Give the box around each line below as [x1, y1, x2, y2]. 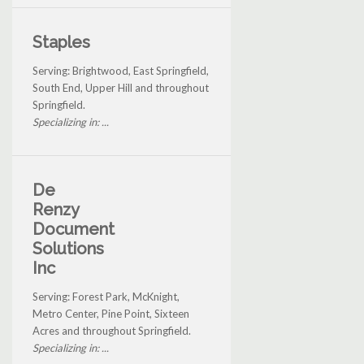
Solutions [32, 238, 104, 258]
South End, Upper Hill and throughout [32, 80, 209, 94]
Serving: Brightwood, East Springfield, [32, 63, 209, 77]
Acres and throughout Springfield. [32, 323, 191, 337]
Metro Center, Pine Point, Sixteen [32, 306, 189, 320]
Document [32, 219, 115, 239]
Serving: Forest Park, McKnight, [32, 289, 180, 303]
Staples [32, 32, 90, 52]
